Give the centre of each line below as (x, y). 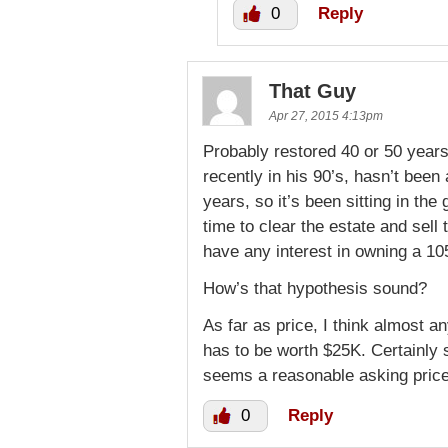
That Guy (312, 91)
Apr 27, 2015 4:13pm (326, 116)
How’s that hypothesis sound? (315, 288)
